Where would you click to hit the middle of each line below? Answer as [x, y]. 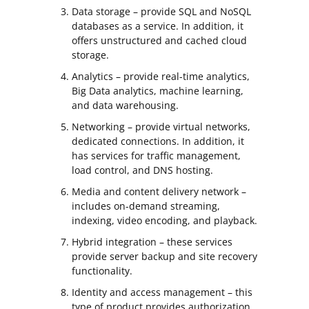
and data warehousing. [125, 105]
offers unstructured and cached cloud [159, 40]
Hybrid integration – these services [152, 241]
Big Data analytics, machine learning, [158, 90]
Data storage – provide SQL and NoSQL [161, 11]
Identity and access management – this [162, 292]
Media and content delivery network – [159, 191]
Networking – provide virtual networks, [161, 126]
